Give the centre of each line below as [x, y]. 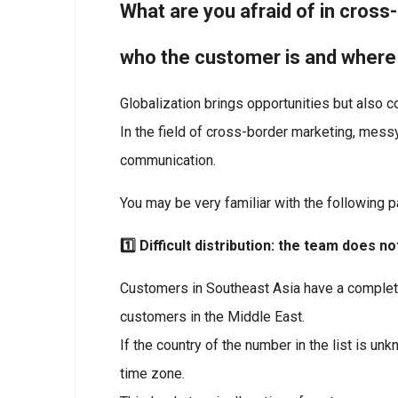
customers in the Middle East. [212, 317]
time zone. [152, 374]
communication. [168, 160]
